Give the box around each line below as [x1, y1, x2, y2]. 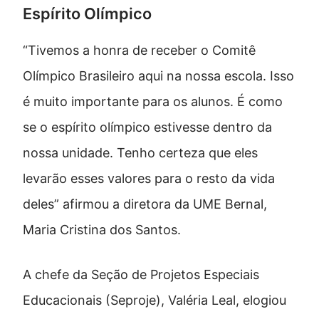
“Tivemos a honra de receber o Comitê [23, 43, 256, 58]
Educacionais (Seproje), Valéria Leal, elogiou [23, 293, 286, 308]
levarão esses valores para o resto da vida [23, 171, 275, 187]
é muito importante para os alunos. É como [23, 94, 283, 110]
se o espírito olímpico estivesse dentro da [23, 120, 272, 135]
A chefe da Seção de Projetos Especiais [23, 267, 259, 283]
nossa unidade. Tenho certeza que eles [23, 145, 258, 161]
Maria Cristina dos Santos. [23, 222, 181, 238]
